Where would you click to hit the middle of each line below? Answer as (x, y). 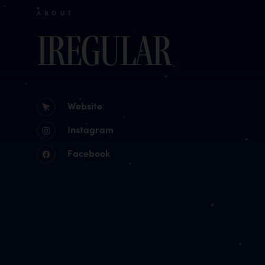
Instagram (91, 129)
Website (85, 105)
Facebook (89, 153)
